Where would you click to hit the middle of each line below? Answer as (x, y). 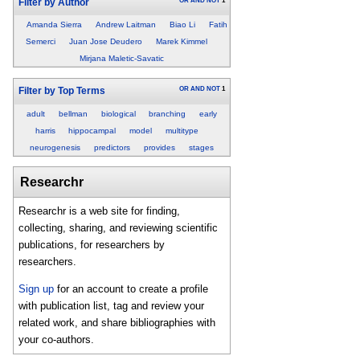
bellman (73, 113)
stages (201, 147)
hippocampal (92, 130)
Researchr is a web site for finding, (100, 211)
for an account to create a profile (131, 289)
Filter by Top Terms (61, 90)
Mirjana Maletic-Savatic (122, 59)
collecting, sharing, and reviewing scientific (119, 228)
